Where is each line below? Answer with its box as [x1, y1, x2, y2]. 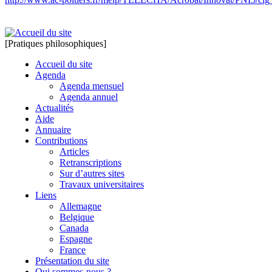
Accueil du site [35, 58, 92, 69]
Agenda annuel [59, 91, 118, 102]
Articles [59, 146, 89, 157]
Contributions [35, 135, 87, 146]
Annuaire [35, 124, 71, 135]
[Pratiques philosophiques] [5, 38, 106, 49]
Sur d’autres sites [59, 168, 124, 178]
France [59, 244, 86, 255]
